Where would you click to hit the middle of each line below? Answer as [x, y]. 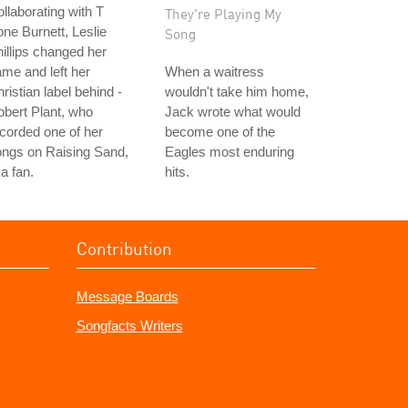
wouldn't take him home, [237, 92]
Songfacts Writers [129, 326]
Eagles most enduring [229, 152]
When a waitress [214, 71]
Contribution [124, 248]
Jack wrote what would [233, 112]
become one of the [220, 132]
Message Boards [127, 296]
